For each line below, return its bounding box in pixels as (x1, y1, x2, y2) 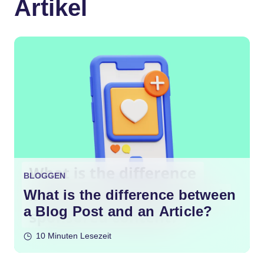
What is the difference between (24, 186, 236, 203)
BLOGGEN (24, 170, 65, 180)
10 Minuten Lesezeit (36, 230, 111, 240)
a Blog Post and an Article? (24, 203, 213, 219)
